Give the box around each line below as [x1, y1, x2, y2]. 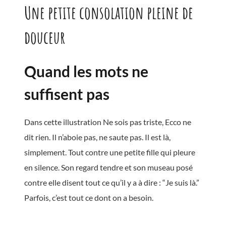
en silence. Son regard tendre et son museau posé [24, 162, 193, 172]
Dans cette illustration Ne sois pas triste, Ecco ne [24, 117, 191, 127]
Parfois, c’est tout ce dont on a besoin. [24, 192, 153, 202]
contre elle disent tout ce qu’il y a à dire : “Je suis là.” [24, 177, 199, 187]
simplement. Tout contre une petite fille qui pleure [24, 147, 195, 157]
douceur [24, 25, 65, 48]
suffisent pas [24, 84, 109, 103]
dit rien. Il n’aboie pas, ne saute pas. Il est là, [24, 132, 171, 142]
